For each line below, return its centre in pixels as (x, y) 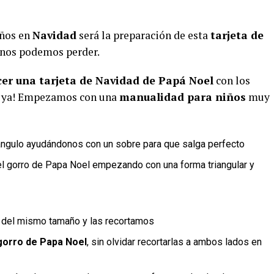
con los (232, 80)
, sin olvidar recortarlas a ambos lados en (174, 242)
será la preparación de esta (143, 35)
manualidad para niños (183, 97)
